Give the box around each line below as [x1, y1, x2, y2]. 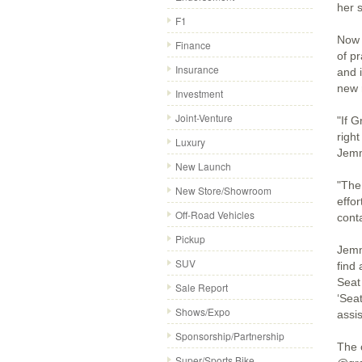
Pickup [175, 232, 205, 246]
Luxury [175, 135, 205, 149]
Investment [175, 86, 223, 100]
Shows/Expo [175, 305, 230, 318]
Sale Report [175, 280, 228, 294]
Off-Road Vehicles [175, 208, 255, 221]
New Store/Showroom [175, 183, 271, 197]
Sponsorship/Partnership [175, 329, 284, 343]
